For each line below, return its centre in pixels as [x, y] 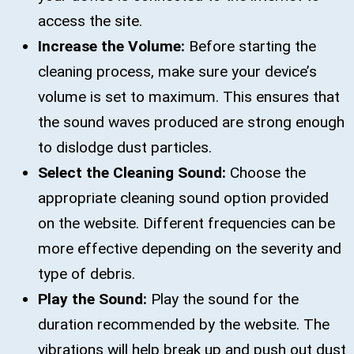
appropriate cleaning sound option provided [183, 198]
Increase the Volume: [113, 46]
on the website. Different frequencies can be [186, 223]
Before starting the [252, 46]
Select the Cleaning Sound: [134, 172]
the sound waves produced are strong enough [191, 122]
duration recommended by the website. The [184, 324]
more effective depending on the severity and [190, 248]
